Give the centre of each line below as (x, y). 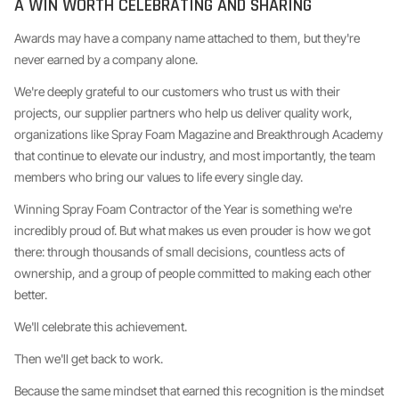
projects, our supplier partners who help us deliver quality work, (183, 113)
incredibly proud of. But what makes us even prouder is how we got (192, 230)
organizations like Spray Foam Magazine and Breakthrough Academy (199, 134)
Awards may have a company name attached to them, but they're (187, 38)
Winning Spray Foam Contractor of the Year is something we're (183, 209)
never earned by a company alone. (106, 59)
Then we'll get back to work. (89, 358)
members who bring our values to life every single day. (159, 177)
